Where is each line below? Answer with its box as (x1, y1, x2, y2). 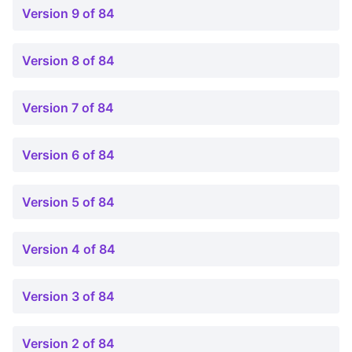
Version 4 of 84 (22, 241, 115, 257)
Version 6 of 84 (22, 147, 115, 163)
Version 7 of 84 (22, 100, 114, 115)
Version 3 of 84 (22, 288, 115, 304)
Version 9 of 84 (22, 5, 115, 21)
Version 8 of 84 (22, 53, 115, 68)
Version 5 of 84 (22, 194, 115, 210)
